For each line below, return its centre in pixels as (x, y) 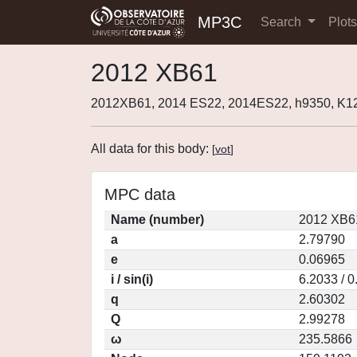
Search (282, 22)
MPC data (140, 194)
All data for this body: (151, 149)
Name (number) (157, 220)
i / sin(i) (132, 279)
